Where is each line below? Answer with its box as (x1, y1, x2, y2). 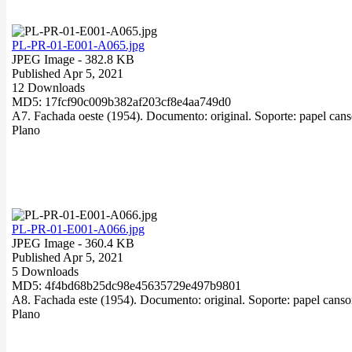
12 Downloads (12, 80, 85, 94)
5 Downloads (12, 264, 79, 278)
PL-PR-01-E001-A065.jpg (12, 38, 145, 52)
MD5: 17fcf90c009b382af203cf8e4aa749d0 (12, 94, 231, 108)
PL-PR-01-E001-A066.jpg (12, 222, 145, 236)
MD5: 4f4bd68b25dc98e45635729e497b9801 (12, 278, 241, 292)
